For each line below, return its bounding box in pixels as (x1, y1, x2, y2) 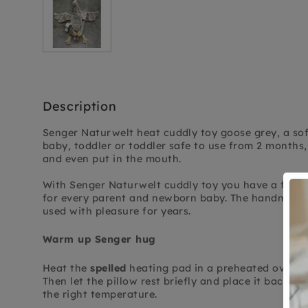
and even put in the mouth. (43, 152, 181, 165)
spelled (90, 261, 126, 274)
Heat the (43, 261, 91, 274)
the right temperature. (43, 287, 157, 300)
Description (43, 98, 117, 114)
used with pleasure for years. (43, 204, 191, 217)
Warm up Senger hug (43, 233, 156, 246)
